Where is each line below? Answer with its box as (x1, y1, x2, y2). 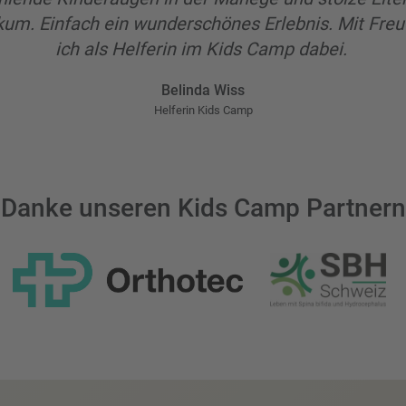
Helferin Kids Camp (153, 103, 253, 117)
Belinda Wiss (161, 82, 245, 99)
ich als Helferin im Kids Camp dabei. (54, 38, 352, 60)
